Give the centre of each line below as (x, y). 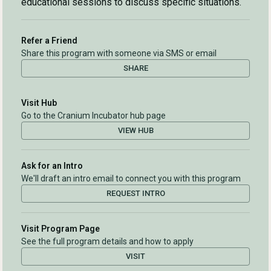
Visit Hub (39, 103)
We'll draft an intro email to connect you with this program (131, 179)
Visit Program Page (60, 229)
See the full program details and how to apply (107, 242)
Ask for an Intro (52, 166)
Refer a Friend (49, 41)
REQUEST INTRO (135, 194)
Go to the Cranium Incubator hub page (93, 116)
